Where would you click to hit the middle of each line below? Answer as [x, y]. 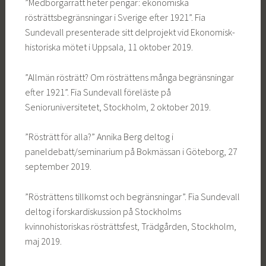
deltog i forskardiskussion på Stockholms [103, 211]
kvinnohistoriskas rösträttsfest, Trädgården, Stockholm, [130, 226]
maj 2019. [43, 241]
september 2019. [58, 167]
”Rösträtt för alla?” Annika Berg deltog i [99, 137]
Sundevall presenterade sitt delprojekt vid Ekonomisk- [130, 32]
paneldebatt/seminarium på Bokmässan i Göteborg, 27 [131, 152]
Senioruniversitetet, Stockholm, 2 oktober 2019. [118, 107]
